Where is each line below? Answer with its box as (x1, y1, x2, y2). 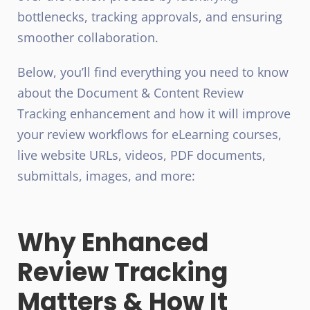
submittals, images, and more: (17, 167, 195, 184)
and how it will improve (150, 104, 291, 122)
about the (17, 84, 77, 101)
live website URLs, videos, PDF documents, (17, 146, 266, 163)
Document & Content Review (77, 84, 244, 101)
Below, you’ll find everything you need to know (17, 63, 289, 80)
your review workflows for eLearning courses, (17, 125, 282, 143)
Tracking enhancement (17, 104, 150, 122)
